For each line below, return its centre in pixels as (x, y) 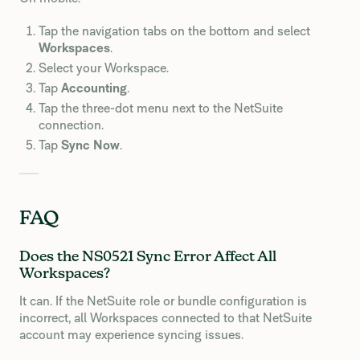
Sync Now (90, 145)
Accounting (94, 88)
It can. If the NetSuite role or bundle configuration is (163, 301)
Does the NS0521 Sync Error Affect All (148, 257)
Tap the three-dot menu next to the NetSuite (161, 108)
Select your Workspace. (104, 68)
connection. (71, 125)
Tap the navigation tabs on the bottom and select (174, 31)
